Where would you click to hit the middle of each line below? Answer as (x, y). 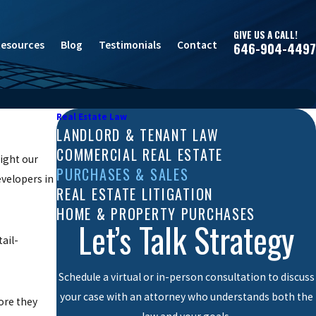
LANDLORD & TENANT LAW (138, 135)
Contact (197, 44)
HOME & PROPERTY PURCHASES (156, 214)
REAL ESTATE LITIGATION (135, 194)
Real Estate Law (92, 117)
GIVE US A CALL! (266, 35)
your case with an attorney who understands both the (186, 296)
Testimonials (130, 44)
